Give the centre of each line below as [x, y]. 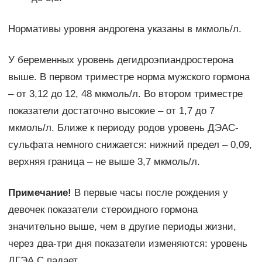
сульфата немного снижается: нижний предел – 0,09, [130, 145]
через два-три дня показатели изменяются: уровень [127, 244]
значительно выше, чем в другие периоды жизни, [122, 227]
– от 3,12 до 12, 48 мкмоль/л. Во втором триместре [125, 94]
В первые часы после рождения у [149, 193]
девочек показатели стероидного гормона [103, 210]
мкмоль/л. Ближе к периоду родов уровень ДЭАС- [123, 128]
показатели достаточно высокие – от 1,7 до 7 [111, 111]
